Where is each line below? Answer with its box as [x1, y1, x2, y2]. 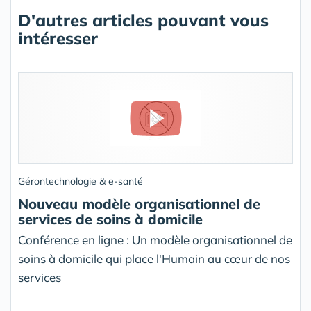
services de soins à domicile [18, 210, 203, 228]
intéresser [18, 28, 98, 49]
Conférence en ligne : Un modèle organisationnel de [18, 233, 292, 247]
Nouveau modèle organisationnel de [18, 195, 260, 212]
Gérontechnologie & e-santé [18, 175, 143, 187]
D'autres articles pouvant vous [18, 10, 269, 31]
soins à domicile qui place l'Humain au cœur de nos [18, 251, 290, 266]
